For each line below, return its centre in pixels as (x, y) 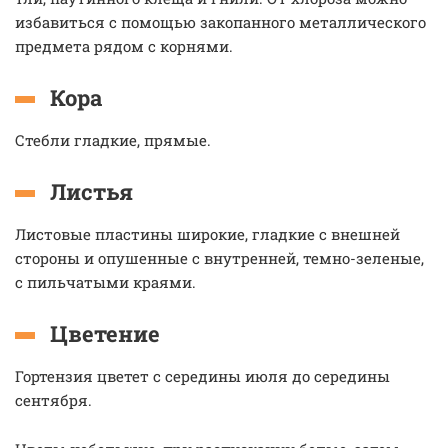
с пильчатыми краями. (105, 282)
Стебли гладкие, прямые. (113, 140)
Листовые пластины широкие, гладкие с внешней (207, 234)
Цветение (105, 333)
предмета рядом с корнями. (124, 46)
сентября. (53, 400)
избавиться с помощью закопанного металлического (220, 22)
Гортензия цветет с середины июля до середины (202, 376)
